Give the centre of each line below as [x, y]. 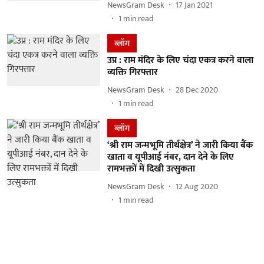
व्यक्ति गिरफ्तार [132, 72]
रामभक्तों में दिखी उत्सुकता [151, 169]
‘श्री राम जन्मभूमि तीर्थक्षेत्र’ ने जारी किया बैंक [180, 145]
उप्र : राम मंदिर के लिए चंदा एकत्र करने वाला [180, 60]
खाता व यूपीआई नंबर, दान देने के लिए [170, 157]
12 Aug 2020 [197, 187]
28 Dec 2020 [197, 90]
